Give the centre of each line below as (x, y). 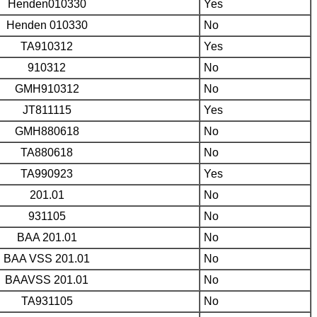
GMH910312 (47, 88)
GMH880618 (47, 131)
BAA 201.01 (47, 237)
